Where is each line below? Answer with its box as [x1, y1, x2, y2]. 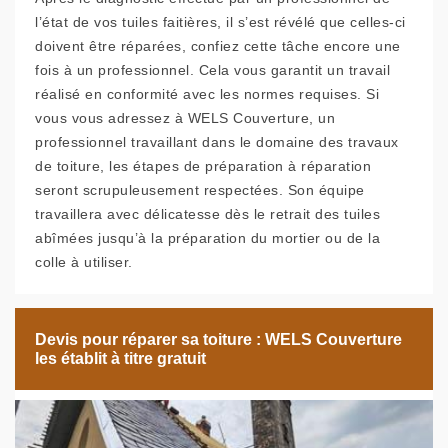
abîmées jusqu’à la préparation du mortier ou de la [35, 230, 380, 246]
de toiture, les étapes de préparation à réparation [35, 158, 371, 174]
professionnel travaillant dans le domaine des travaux [35, 134, 399, 150]
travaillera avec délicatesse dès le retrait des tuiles [35, 206, 380, 222]
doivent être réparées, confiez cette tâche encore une [35, 38, 401, 54]
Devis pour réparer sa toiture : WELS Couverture [35, 331, 402, 348]
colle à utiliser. [35, 254, 133, 270]
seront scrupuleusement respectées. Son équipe [35, 182, 365, 198]
